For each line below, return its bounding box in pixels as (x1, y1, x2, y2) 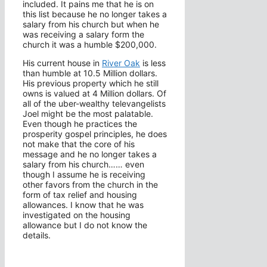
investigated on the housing (23, 210, 131, 221)
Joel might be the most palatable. (23, 108, 153, 119)
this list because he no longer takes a (23, 9, 167, 20)
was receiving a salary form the (23, 29, 144, 40)
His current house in (23, 58, 102, 69)
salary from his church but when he (23, 19, 159, 30)
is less (140, 58, 166, 69)
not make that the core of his (23, 139, 135, 150)
